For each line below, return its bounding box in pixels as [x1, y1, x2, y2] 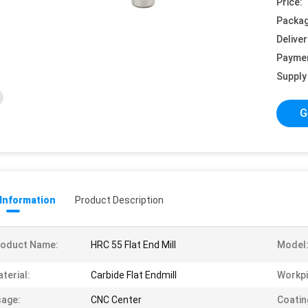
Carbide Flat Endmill [91, 269, 177, 280]
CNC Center [91, 294, 142, 305]
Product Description [75, 195, 164, 206]
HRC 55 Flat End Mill [91, 239, 176, 250]
